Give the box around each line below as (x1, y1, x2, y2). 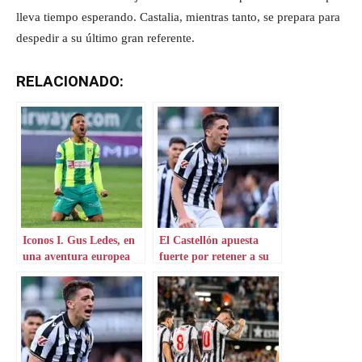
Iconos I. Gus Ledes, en (23, 234, 135, 247)
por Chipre (23, 266, 77, 280)
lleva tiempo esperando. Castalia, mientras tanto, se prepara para (16, 11, 340, 24)
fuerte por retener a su (159, 250, 269, 263)
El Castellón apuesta (159, 234, 259, 247)
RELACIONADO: (16, 73, 124, 91)
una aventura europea (23, 250, 130, 263)
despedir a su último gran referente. (16, 32, 195, 45)
